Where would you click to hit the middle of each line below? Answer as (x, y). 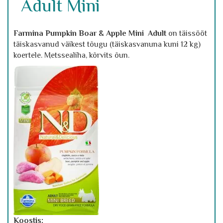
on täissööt (187, 33)
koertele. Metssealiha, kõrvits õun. (71, 55)
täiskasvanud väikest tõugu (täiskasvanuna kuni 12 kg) (107, 44)
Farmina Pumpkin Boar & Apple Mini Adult (90, 33)
